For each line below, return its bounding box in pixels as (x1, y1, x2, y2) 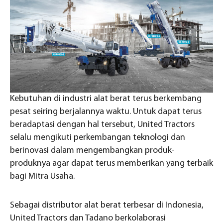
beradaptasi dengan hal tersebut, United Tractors (10, 120, 195, 130)
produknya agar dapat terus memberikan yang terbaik (10, 159, 213, 169)
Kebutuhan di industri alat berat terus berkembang (10, 94, 202, 104)
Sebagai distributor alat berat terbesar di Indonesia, (10, 201, 204, 211)
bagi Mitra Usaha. (10, 172, 75, 182)
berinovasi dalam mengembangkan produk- (10, 146, 175, 156)
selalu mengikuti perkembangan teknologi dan (10, 133, 185, 143)
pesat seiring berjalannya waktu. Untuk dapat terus (10, 107, 202, 117)
